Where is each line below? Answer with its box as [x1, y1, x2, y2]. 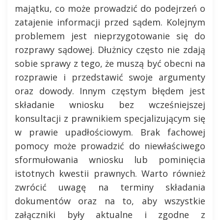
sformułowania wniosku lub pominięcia [15, 154, 205, 165]
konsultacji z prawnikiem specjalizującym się [15, 112, 205, 124]
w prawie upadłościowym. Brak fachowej [15, 126, 205, 138]
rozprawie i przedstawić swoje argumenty [15, 71, 205, 83]
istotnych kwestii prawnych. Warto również [15, 167, 205, 179]
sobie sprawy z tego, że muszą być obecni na [15, 57, 205, 69]
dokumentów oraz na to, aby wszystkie [15, 195, 205, 207]
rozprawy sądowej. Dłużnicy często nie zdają [15, 44, 205, 55]
